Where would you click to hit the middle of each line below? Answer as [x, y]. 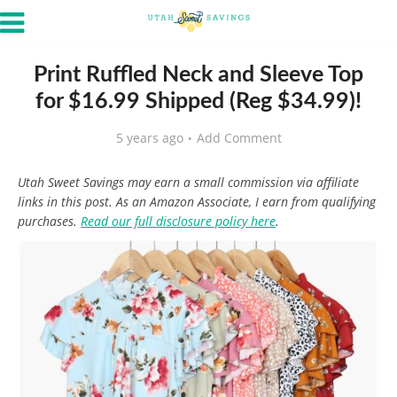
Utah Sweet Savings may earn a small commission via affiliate [188, 182]
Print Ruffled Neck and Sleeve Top [198, 75]
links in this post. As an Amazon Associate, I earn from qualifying [197, 202]
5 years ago [149, 138]
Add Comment [239, 138]
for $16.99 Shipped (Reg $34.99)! [198, 101]
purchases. [49, 221]
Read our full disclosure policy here [178, 221]
